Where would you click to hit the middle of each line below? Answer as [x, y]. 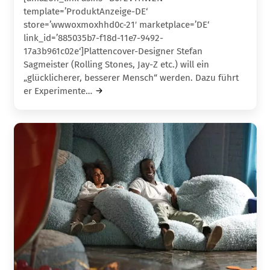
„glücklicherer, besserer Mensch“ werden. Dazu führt [131, 77]
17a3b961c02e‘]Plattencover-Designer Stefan [113, 51]
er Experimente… [58, 91]
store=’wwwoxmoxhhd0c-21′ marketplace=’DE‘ [117, 24]
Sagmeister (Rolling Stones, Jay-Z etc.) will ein [117, 64]
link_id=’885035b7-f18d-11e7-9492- [94, 38]
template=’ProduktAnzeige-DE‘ [86, 11]
